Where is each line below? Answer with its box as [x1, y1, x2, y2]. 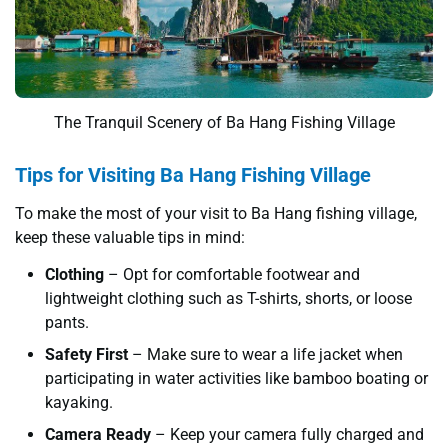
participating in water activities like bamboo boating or [45, 369, 428, 389]
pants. [45, 313, 89, 333]
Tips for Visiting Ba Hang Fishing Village [15, 163, 371, 187]
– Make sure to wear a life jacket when [128, 345, 403, 365]
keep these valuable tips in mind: [15, 228, 245, 247]
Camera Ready [45, 425, 151, 445]
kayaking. [45, 393, 113, 413]
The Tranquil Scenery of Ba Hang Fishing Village [53, 113, 395, 132]
